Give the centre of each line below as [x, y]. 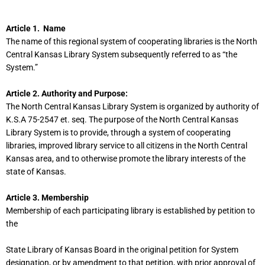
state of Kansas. [36, 171]
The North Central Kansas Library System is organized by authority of [132, 106]
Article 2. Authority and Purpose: [67, 93]
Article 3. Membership [47, 197]
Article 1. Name [36, 29]
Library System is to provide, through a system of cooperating [118, 132]
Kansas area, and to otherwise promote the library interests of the [126, 158]
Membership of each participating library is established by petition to [130, 210]
